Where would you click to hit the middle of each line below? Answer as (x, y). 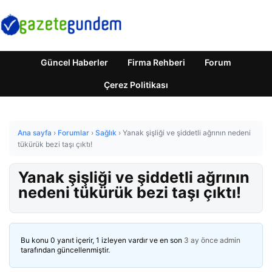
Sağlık (106, 133)
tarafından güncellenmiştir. (65, 250)
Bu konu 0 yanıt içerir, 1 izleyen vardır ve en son (102, 240)
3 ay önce (201, 240)
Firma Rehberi (156, 62)
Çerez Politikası (136, 85)
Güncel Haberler (74, 62)
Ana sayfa (35, 133)
